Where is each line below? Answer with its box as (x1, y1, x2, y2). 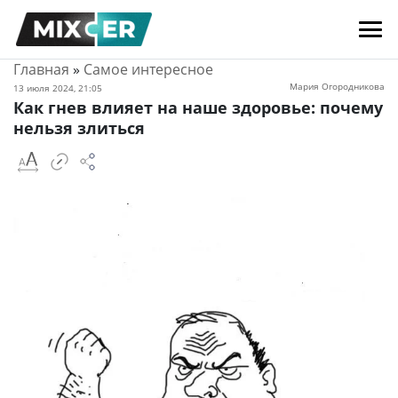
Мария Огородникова (290, 80, 385, 92)
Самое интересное (84, 60, 213, 79)
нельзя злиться (13, 117, 145, 139)
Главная (13, 60, 69, 79)
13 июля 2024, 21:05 (13, 82, 102, 94)
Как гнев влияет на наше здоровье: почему (13, 97, 383, 118)
